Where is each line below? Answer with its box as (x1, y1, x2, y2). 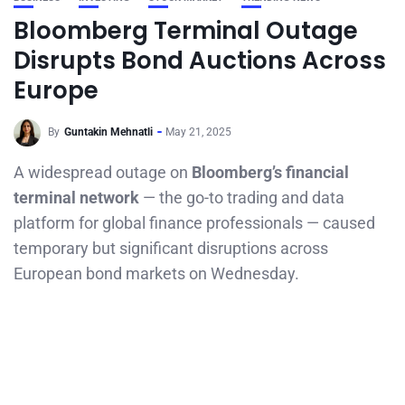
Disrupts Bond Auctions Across (14, 44, 386, 77)
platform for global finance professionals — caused (14, 213, 375, 232)
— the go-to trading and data (139, 188, 344, 207)
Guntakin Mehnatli (64, 126, 153, 139)
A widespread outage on (14, 163, 192, 182)
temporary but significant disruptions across (14, 239, 328, 258)
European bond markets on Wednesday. (14, 264, 299, 283)
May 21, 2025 (165, 126, 231, 139)
